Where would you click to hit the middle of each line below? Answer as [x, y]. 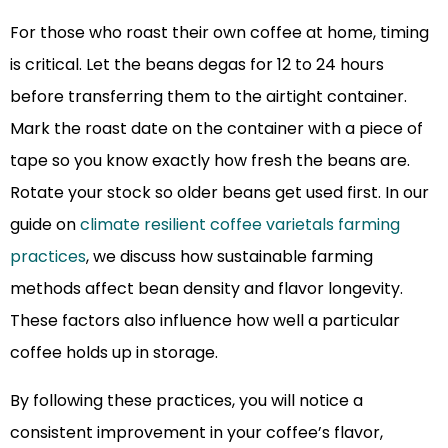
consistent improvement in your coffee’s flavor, [196, 432]
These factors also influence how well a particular [205, 320]
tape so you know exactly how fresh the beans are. [210, 160]
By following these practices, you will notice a [186, 400]
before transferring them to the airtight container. [208, 96]
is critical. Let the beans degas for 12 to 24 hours [197, 64]
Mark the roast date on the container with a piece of [216, 128]
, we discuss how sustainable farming [229, 256]
